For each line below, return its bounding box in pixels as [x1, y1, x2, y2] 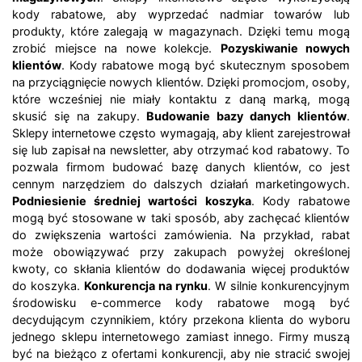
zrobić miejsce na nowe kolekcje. [12, 41, 221, 56]
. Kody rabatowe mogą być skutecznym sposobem [61, 58, 350, 73]
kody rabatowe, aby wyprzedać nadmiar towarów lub [12, 7, 350, 22]
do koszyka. [12, 279, 84, 293]
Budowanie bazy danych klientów [146, 109, 347, 124]
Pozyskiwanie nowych [220, 41, 350, 56]
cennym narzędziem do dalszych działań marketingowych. [12, 177, 350, 192]
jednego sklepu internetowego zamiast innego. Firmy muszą [12, 330, 350, 344]
